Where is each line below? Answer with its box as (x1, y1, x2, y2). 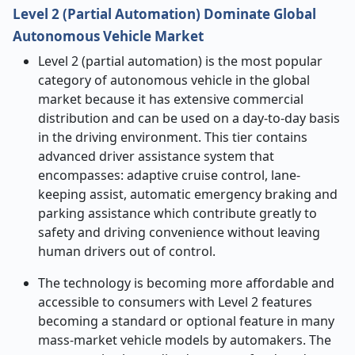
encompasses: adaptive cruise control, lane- (38, 166, 300, 184)
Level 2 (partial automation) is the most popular (38, 52, 323, 70)
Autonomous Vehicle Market (13, 27, 204, 45)
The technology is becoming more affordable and (38, 274, 334, 292)
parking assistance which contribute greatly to (38, 204, 317, 222)
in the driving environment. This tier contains (38, 128, 307, 146)
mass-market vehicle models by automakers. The (38, 331, 331, 349)
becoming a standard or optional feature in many (38, 312, 334, 330)
